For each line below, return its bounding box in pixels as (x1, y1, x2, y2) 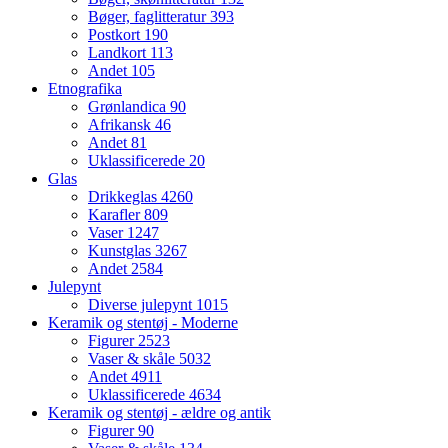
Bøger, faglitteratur (88, 8, 210, 26)
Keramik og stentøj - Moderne (48, 314, 238, 332)
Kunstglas (88, 242, 155, 260)
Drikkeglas (88, 188, 161, 206)
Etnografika (48, 80, 122, 98)
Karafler (88, 206, 144, 224)
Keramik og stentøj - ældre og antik (48, 404, 271, 422)
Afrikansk (88, 116, 155, 134)
